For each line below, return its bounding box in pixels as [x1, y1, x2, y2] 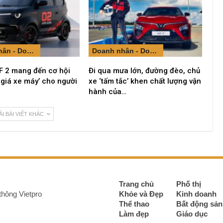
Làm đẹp [119, 209, 149, 218]
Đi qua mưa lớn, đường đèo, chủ [88, 66, 200, 75]
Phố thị [176, 179, 201, 188]
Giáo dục [176, 209, 208, 218]
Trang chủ [119, 179, 154, 188]
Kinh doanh [176, 189, 217, 198]
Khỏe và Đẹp [119, 189, 163, 198]
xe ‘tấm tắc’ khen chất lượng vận [88, 76, 201, 86]
